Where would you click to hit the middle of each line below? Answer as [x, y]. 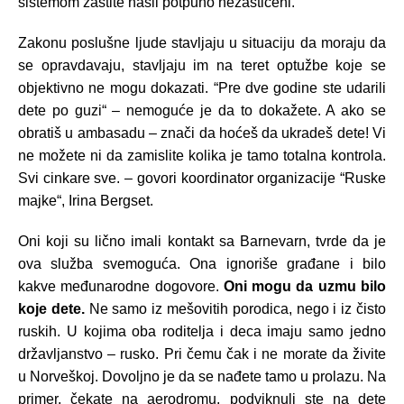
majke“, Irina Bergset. [86, 201]
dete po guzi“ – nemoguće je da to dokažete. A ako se [202, 111]
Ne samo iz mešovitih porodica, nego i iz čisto [235, 309]
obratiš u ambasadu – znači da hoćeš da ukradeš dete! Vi [202, 133]
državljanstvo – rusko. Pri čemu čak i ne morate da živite [202, 354]
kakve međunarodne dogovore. [121, 287]
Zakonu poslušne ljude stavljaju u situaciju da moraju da [202, 43]
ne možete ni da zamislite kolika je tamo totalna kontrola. [202, 156]
